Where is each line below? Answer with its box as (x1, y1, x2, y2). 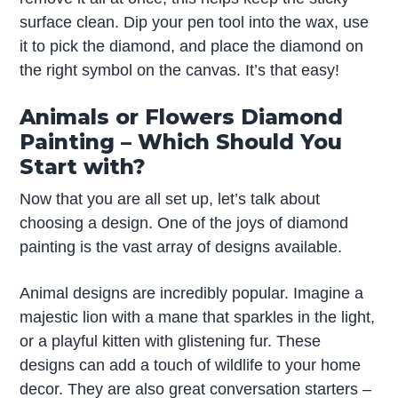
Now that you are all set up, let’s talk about (20, 189, 321, 208)
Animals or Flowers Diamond (20, 103, 344, 130)
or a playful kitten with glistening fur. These (20, 331, 322, 350)
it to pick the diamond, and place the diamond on (20, 37, 364, 56)
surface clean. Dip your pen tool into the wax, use (20, 13, 370, 32)
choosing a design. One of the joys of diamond (20, 213, 349, 232)
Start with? (20, 153, 147, 179)
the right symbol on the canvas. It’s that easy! (20, 61, 340, 80)
